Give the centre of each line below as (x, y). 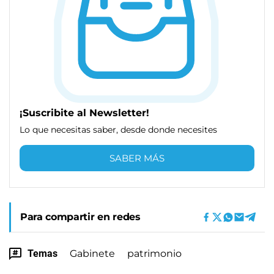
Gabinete (92, 253)
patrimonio (154, 253)
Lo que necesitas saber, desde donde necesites (118, 129)
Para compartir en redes (80, 217)
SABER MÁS (137, 158)
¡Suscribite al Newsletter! (84, 113)
